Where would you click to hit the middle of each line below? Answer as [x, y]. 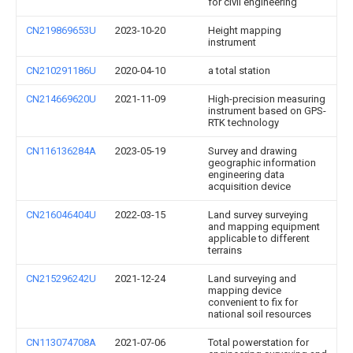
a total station [239, 71]
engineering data [246, 175]
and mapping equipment [264, 227]
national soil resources [260, 314]
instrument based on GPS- [267, 111]
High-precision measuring [267, 99]
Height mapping [245, 30]
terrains [225, 250]
